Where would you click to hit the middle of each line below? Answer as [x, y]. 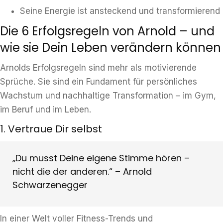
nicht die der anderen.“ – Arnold [82, 171]
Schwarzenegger [50, 185]
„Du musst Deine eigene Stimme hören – [101, 158]
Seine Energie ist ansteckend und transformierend [120, 11]
